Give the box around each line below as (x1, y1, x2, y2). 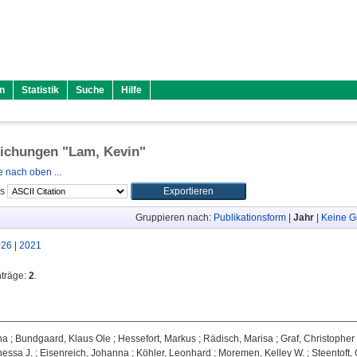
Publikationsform (213, 212, 286, 223)
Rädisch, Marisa (203, 333, 273, 344)
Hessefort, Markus (118, 333, 196, 344)
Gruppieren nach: (135, 212, 214, 223)
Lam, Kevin (69, 144, 139, 159)
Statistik (22, 84, 59, 96)
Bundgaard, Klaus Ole (15, 333, 111, 344)
